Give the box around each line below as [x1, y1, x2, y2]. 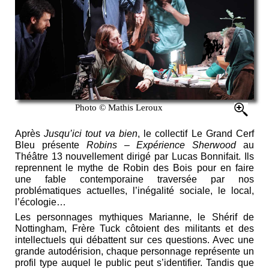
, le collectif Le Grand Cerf [137, 128, 255, 139]
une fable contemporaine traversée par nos [15, 174, 254, 184]
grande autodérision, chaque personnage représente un [15, 246, 254, 256]
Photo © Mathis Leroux [74, 102, 163, 112]
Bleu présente [15, 139, 86, 150]
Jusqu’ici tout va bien [44, 128, 138, 139]
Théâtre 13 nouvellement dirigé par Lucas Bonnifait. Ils [15, 151, 254, 162]
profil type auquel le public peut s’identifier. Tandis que [15, 257, 254, 268]
